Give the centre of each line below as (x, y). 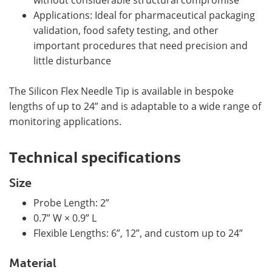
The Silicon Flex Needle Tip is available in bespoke (121, 91)
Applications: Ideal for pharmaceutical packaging (144, 15)
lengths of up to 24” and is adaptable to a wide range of (135, 107)
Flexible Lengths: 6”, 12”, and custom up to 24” (138, 233)
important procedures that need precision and (141, 46)
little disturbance (72, 61)
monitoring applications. (65, 122)
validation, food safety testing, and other (126, 31)
